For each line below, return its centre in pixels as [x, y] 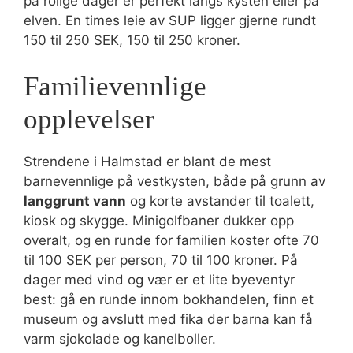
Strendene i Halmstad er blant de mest [147, 162]
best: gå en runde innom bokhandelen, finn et [169, 299]
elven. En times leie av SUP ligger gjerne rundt [170, 20]
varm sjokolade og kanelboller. [120, 339]
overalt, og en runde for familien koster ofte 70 [171, 240]
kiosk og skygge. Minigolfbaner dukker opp [159, 221]
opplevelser [89, 119]
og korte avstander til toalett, [220, 201]
